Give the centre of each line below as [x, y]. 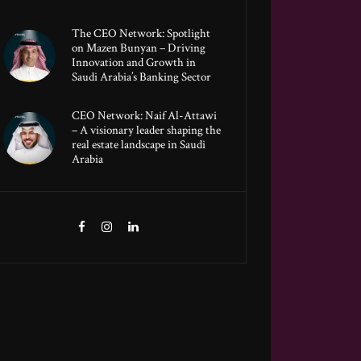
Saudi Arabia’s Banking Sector [141, 77]
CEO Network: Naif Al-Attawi [144, 116]
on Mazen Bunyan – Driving [138, 48]
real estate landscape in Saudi [138, 145]
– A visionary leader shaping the [146, 131]
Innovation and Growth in [133, 63]
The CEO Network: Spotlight [141, 34]
